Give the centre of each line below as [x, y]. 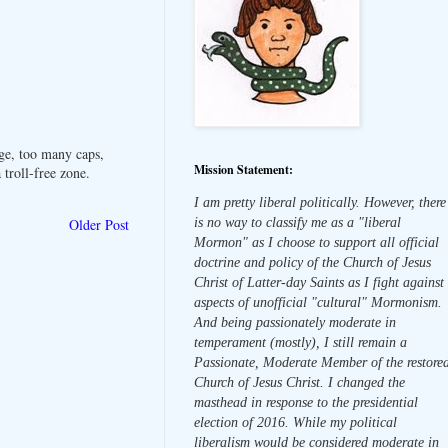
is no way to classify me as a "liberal [297, 222]
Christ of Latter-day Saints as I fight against [319, 282]
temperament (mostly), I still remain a [300, 342]
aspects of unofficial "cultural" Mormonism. [318, 302]
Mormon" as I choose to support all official [316, 242]
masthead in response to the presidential [306, 402]
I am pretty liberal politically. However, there [320, 202]
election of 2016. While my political [295, 422]
